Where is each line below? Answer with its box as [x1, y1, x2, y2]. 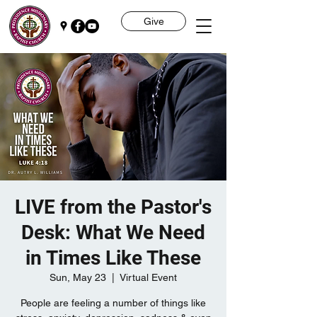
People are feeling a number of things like [21, 297, 206, 309]
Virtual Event [120, 272, 177, 283]
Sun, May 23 [50, 272, 106, 283]
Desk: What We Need [21, 221, 205, 244]
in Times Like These [25, 246, 201, 270]
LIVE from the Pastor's [15, 195, 212, 219]
